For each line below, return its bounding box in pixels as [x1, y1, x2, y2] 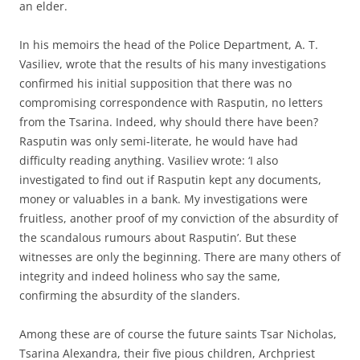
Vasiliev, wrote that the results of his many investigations [19, 55, 326, 72]
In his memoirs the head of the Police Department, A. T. [19, 36, 318, 52]
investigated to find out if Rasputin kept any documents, [19, 171, 321, 187]
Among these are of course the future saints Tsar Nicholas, [19, 325, 337, 342]
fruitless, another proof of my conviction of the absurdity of [19, 210, 338, 226]
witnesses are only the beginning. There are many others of [19, 248, 341, 264]
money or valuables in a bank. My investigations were [19, 190, 308, 207]
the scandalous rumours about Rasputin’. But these [19, 229, 297, 245]
